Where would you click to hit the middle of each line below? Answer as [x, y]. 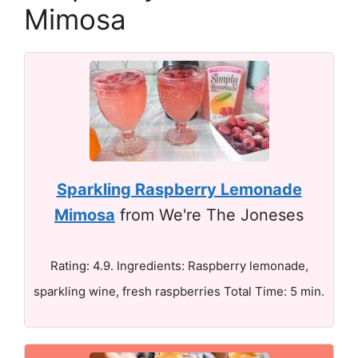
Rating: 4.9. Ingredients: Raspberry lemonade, [179, 265]
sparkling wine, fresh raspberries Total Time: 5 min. [179, 291]
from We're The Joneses [209, 215]
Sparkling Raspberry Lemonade [179, 189]
